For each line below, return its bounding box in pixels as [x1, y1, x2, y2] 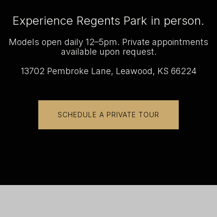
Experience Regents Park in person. [13, 14, 204, 28]
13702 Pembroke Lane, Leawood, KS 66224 [20, 66, 197, 77]
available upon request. [61, 46, 156, 57]
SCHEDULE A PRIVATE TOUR [58, 110, 159, 119]
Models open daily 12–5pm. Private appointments [9, 37, 208, 47]
